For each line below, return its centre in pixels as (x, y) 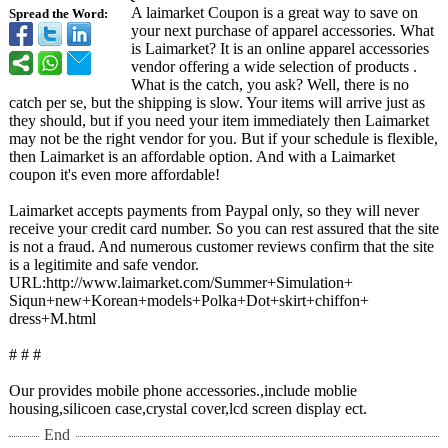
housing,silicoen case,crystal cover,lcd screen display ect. (188, 408)
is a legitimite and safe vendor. (104, 264)
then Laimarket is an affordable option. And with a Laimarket (202, 156)
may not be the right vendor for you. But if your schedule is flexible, (223, 138)
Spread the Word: (58, 14)
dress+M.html (52, 318)
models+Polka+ (196, 300)
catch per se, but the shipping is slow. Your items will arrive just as (217, 102)
